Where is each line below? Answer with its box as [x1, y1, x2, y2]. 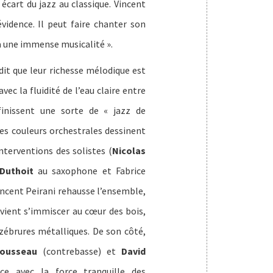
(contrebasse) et [37, 245, 122, 258]
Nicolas [112, 144, 146, 157]
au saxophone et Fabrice [33, 165, 146, 177]
